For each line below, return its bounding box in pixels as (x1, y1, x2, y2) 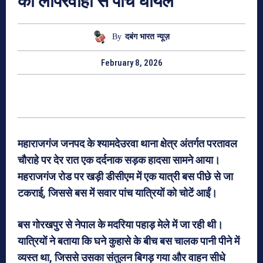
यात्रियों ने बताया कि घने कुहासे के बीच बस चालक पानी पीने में (18, 234, 240, 247)
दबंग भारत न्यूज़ (125, 32, 170, 42)
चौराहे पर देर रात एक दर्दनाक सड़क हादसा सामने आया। (18, 153, 220, 166)
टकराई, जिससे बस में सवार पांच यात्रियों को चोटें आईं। (18, 186, 217, 199)
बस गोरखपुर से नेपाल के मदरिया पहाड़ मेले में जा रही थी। (18, 218, 223, 231)
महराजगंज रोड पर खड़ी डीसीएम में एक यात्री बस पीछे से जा (18, 170, 233, 183)
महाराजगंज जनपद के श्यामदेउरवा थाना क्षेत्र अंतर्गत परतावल (18, 137, 237, 150)
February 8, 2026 (100, 57, 163, 68)
